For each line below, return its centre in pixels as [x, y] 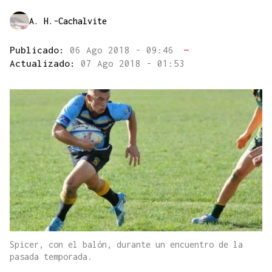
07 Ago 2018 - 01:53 [133, 63]
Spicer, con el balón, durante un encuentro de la [126, 245]
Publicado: [40, 50]
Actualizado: [45, 63]
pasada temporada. [51, 257]
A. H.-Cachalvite [68, 21]
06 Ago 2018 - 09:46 [124, 50]
